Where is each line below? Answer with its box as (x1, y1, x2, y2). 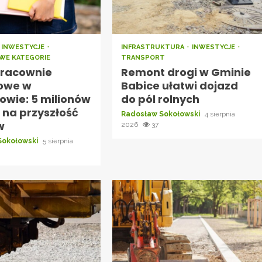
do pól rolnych (120, 91, 199, 106)
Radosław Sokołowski (120, 109, 202, 118)
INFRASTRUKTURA (120, 43, 186, 51)
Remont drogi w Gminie (120, 64, 251, 80)
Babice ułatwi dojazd (120, 78, 238, 93)
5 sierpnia (43, 136, 74, 145)
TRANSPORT (120, 53, 165, 61)
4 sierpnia (204, 109, 235, 118)
